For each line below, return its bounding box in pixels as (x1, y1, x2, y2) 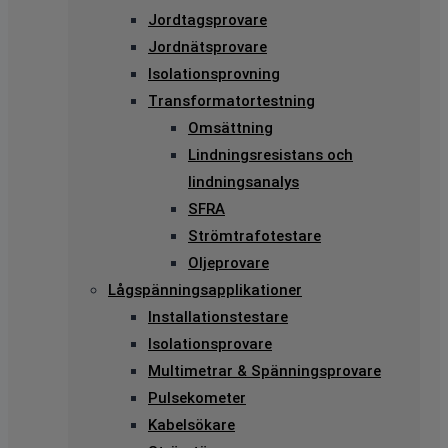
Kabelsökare (148, 416, 235, 435)
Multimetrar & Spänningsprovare (148, 362, 381, 381)
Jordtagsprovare (148, 11, 267, 30)
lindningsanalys (188, 173, 299, 192)
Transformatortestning (148, 92, 315, 111)
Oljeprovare (188, 254, 269, 273)
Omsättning (188, 119, 273, 138)
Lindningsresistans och (188, 146, 353, 165)
